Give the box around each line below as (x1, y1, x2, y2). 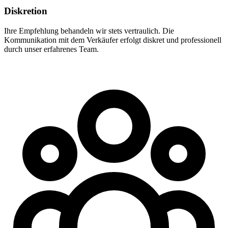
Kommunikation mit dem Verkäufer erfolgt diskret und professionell (4, 35, 221, 44)
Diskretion (4, 6, 47, 17)
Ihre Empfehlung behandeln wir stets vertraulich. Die (4, 26, 174, 35)
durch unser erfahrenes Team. (4, 44, 99, 53)
